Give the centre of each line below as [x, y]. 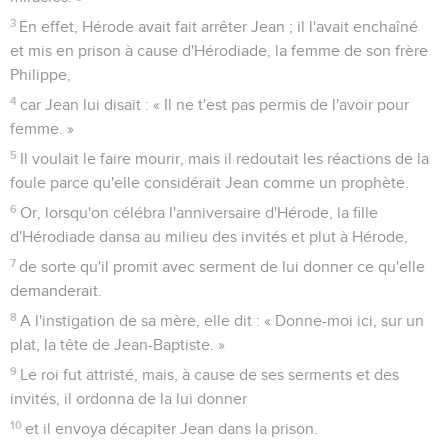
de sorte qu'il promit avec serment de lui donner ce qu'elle [222, 266]
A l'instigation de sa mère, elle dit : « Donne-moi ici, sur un [222, 320]
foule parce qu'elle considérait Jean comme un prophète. [209, 182]
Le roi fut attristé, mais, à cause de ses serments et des [210, 374]
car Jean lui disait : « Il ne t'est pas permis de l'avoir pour [215, 104]
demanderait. [56, 290]
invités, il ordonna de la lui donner [128, 398]
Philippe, [40, 74]
